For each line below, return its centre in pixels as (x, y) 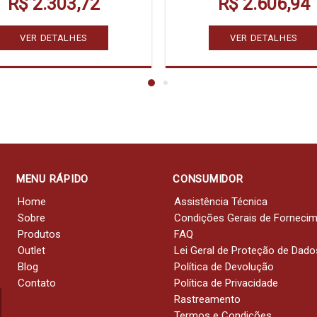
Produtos (39, 234)
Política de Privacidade (226, 283)
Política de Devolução (224, 267)
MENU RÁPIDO (52, 179)
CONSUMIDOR (208, 179)
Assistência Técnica (221, 202)
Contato (36, 283)
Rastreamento (207, 299)
